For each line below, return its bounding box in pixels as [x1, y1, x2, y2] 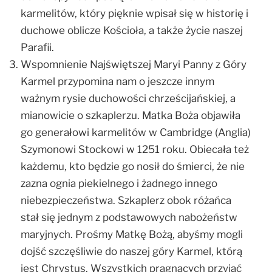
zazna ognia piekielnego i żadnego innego [21, 177, 217, 189]
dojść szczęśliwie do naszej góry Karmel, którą [21, 245, 242, 257]
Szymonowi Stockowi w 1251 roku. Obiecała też [21, 143, 249, 155]
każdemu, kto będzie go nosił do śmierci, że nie [21, 160, 245, 172]
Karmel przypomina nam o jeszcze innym [21, 75, 214, 87]
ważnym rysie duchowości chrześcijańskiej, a [21, 92, 236, 104]
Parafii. [21, 41, 54, 53]
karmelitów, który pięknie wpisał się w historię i [21, 7, 248, 19]
